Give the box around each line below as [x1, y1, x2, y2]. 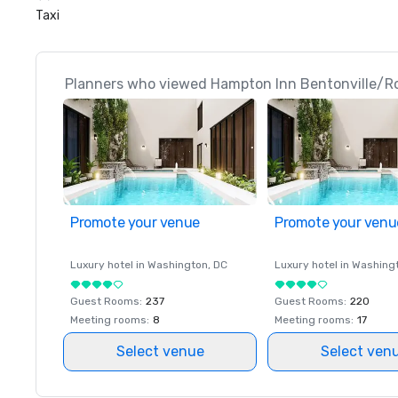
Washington [147, 259, 208, 271]
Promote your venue [70, 214, 200, 231]
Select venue [115, 343, 204, 360]
